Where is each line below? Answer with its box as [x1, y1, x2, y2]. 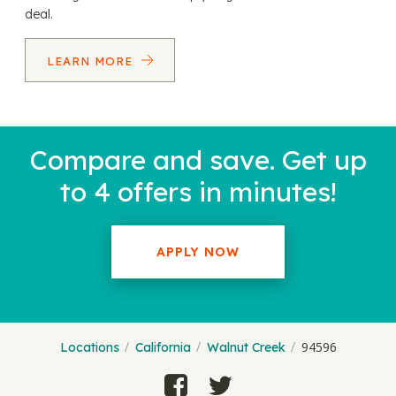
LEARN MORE [46, 54, 137, 68]
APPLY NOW [156, 244, 240, 260]
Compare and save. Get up [29, 143, 367, 177]
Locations [59, 339, 119, 355]
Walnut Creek [206, 339, 286, 355]
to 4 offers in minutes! [59, 175, 337, 209]
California [134, 339, 191, 355]
